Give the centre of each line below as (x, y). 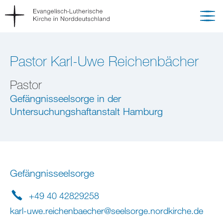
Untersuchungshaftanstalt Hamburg (86, 111)
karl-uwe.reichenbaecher (57, 211)
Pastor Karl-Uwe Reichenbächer (104, 61)
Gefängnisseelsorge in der (65, 98)
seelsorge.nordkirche (151, 211)
